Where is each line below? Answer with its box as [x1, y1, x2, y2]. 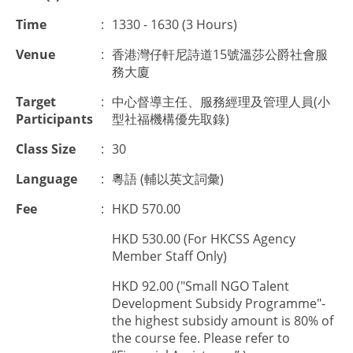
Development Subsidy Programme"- [112, 295, 325, 312]
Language [16, 170, 77, 188]
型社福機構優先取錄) [112, 110, 229, 128]
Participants [16, 110, 93, 128]
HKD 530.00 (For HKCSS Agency [112, 230, 295, 247]
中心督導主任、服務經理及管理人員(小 [112, 93, 330, 110]
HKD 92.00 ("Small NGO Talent [112, 277, 289, 295]
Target [16, 93, 56, 110]
